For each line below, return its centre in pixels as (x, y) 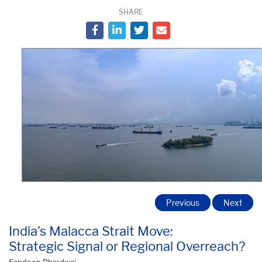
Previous (183, 202)
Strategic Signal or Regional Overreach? (127, 246)
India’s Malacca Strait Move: (91, 231)
